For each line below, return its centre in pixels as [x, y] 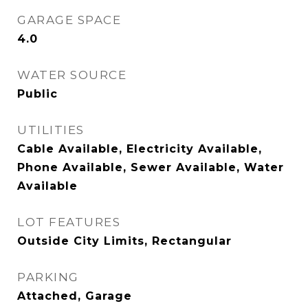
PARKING [48, 277]
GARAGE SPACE [69, 20]
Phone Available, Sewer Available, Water [151, 167]
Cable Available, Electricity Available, [140, 149]
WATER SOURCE [72, 75]
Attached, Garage [75, 296]
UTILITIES [51, 130]
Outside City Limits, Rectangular [124, 241]
